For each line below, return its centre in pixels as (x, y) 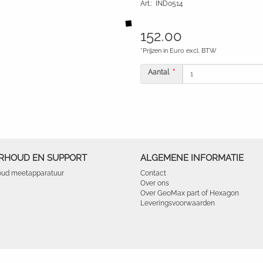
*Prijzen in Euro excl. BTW (178, 51)
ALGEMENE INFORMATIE (192, 158)
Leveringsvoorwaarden (178, 203)
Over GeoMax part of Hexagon (190, 193)
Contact (153, 173)
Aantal (159, 72)
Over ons (155, 183)
